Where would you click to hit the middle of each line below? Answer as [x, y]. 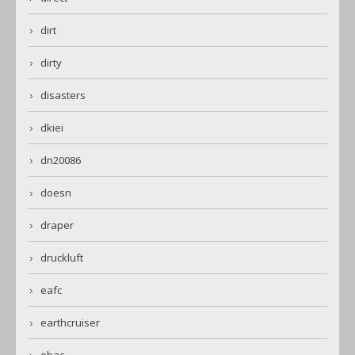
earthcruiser [70, 323]
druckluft [62, 258]
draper [57, 225]
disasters [63, 95]
